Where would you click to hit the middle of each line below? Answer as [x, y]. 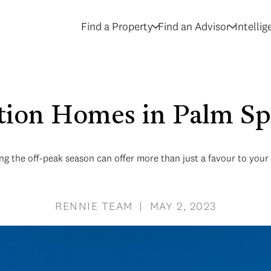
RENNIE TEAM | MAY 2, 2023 [135, 206]
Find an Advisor [194, 26]
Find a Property [117, 26]
